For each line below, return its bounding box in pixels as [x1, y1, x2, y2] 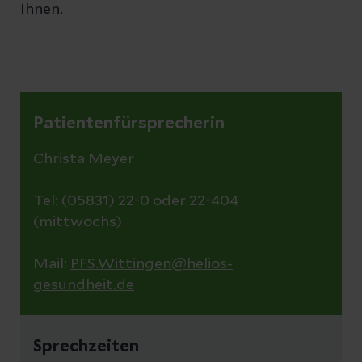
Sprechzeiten [33, 339, 139, 355]
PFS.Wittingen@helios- [70, 257, 233, 271]
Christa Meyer [33, 152, 137, 166]
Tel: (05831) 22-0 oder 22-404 [33, 194, 238, 208]
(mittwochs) [33, 215, 122, 229]
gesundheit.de [33, 278, 134, 293]
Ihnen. [20, 2, 63, 17]
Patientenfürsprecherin [33, 116, 225, 132]
